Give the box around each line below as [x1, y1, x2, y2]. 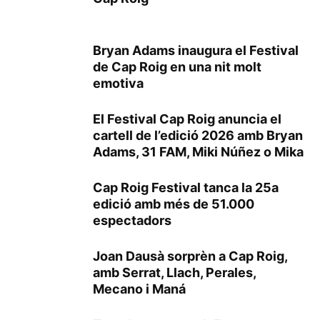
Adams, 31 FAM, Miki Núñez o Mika [93, 144, 304, 159]
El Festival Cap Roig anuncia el [93, 111, 281, 126]
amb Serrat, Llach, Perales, [93, 264, 256, 280]
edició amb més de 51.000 [93, 196, 254, 211]
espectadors [93, 212, 171, 228]
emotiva [93, 75, 144, 91]
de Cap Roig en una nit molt [93, 59, 261, 74]
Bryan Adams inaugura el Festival [93, 42, 299, 58]
